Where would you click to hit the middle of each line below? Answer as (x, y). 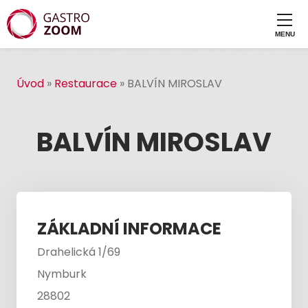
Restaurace (86, 84)
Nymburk (62, 274)
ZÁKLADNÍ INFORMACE (129, 229)
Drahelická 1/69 (79, 252)
